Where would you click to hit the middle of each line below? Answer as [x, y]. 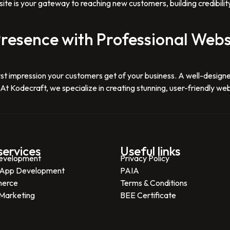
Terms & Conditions [154, 183]
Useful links [150, 151]
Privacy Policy [145, 158]
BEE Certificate [148, 195]
